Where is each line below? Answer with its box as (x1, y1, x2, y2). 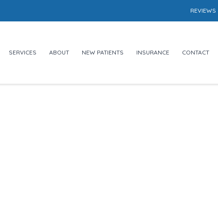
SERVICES (9, 49, 36, 56)
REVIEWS (190, 7, 216, 14)
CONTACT (182, 49, 209, 56)
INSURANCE (136, 49, 169, 56)
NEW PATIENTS (82, 49, 124, 56)
